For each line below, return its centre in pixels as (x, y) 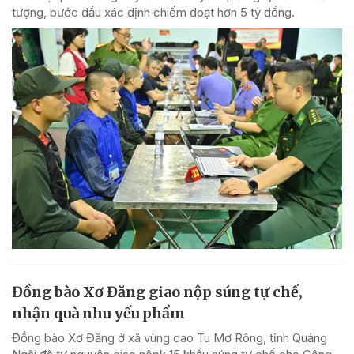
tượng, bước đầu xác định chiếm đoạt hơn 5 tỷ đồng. (153, 13)
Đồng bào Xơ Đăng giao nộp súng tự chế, (157, 292)
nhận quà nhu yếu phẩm (98, 314)
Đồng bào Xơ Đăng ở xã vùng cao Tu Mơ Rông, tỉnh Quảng (169, 338)
